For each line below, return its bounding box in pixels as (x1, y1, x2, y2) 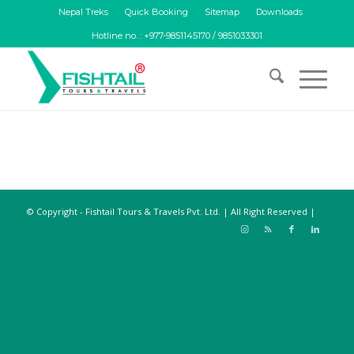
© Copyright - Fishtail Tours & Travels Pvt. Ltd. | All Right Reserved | (26, 205, 315, 217)
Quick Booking (125, 6, 189, 17)
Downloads (256, 6, 303, 17)
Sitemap (205, 6, 240, 17)
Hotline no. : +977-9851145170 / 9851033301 (91, 30, 262, 41)
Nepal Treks (58, 6, 109, 17)
